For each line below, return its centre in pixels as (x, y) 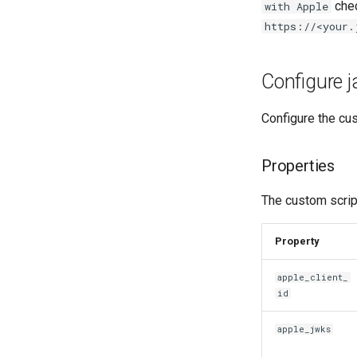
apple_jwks (304, 330)
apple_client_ (313, 278)
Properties (298, 166)
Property (297, 241)
